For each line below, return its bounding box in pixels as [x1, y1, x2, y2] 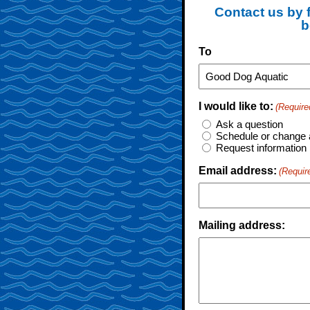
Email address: [199, 165, 277, 176]
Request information [216, 142, 307, 154]
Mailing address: [199, 219, 285, 231]
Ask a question [216, 118, 283, 130]
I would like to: [199, 100, 273, 112]
